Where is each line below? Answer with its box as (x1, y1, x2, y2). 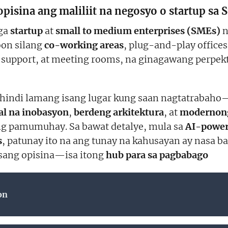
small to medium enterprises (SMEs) (55, 24, 220, 37)
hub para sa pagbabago (106, 149, 208, 161)
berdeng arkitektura (74, 106, 164, 118)
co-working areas (44, 39, 124, 51)
